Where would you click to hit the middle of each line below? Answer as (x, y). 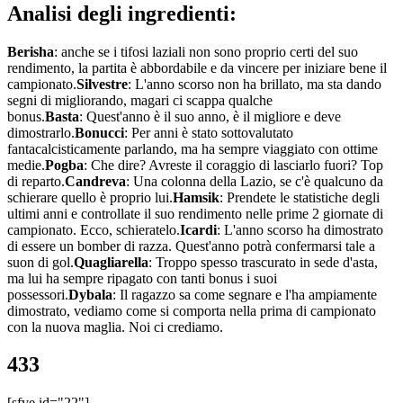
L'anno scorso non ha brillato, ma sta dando (258, 84)
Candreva (95, 181)
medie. (26, 165)
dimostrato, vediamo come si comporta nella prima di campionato (192, 310)
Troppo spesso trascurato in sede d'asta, (267, 262)
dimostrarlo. (41, 132)
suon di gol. (40, 262)
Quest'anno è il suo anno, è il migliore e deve (214, 116)
